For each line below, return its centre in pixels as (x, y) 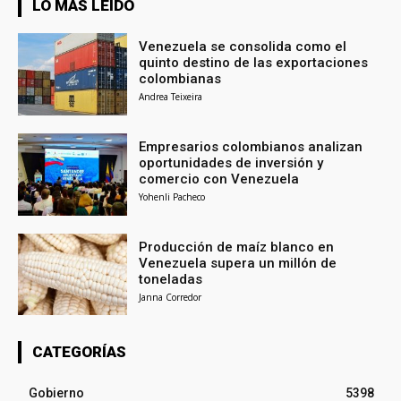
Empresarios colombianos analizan (251, 146)
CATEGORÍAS (79, 352)
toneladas (171, 279)
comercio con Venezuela (219, 179)
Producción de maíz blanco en (237, 247)
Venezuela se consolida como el (243, 47)
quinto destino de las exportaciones (254, 63)
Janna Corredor (171, 297)
